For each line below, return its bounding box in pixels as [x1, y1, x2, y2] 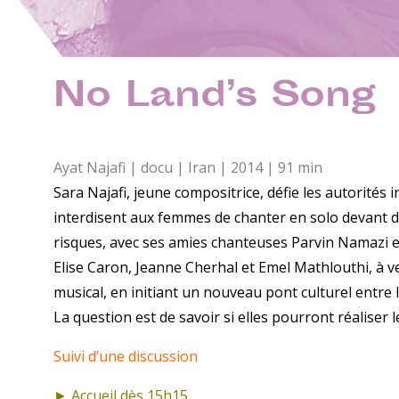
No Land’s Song [53, 71, 376, 125]
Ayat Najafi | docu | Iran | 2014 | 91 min [53, 157, 322, 177]
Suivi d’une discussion [53, 346, 198, 366]
